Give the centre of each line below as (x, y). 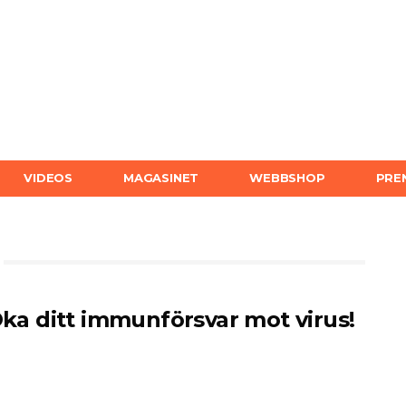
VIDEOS (48, 178)
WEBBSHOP (287, 178)
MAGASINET (161, 178)
